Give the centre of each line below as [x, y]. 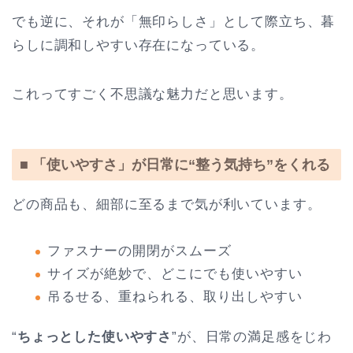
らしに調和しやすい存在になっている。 [139, 45]
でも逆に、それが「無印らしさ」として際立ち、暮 [174, 21]
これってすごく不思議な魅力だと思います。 [152, 94]
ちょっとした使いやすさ [95, 337]
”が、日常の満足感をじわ [252, 337]
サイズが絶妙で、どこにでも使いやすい [175, 274]
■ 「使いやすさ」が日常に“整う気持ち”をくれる [175, 165]
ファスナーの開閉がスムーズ [139, 251]
